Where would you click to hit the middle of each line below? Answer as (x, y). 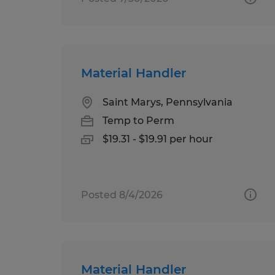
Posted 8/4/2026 (122, 195)
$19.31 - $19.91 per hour (158, 139)
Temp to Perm (138, 120)
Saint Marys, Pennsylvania (168, 102)
